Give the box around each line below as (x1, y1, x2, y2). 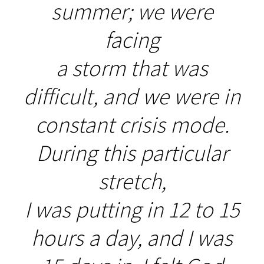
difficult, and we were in (24, 82, 240, 110)
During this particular (36, 138, 228, 167)
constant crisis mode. (35, 110, 229, 138)
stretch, (98, 167, 166, 195)
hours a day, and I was (31, 223, 233, 252)
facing (104, 25, 160, 54)
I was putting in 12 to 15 (25, 195, 239, 223)
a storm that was (56, 54, 208, 82)
